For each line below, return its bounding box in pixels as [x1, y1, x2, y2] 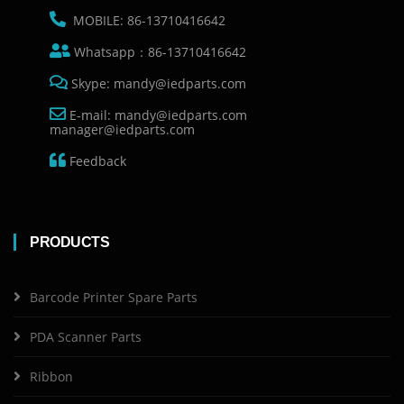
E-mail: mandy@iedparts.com [66, 106, 258, 124]
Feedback [66, 152, 126, 170]
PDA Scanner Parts [30, 328, 142, 345]
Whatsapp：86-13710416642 [70, 43, 246, 60]
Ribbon [30, 368, 73, 385]
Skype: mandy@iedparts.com [68, 75, 246, 92]
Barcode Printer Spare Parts [30, 289, 197, 306]
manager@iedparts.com [50, 121, 195, 138]
